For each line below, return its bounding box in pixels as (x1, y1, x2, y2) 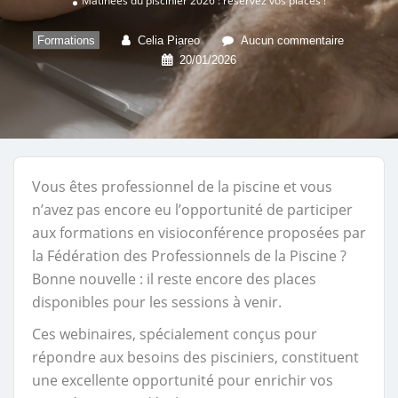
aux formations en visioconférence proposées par (32, 223, 366, 243)
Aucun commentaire (240, 34, 344, 48)
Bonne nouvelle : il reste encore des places (32, 269, 316, 289)
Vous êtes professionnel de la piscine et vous (32, 177, 332, 196)
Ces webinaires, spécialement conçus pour (32, 324, 317, 344)
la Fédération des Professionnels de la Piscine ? (32, 246, 346, 266)
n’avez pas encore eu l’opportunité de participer (32, 200, 353, 219)
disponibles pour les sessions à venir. (32, 292, 282, 312)
